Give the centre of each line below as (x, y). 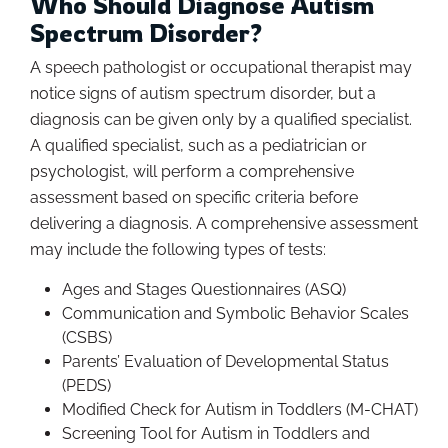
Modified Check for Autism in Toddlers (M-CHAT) (240, 410)
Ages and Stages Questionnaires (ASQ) (204, 290)
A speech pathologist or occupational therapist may (221, 68)
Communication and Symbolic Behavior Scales (235, 314)
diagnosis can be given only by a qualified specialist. (221, 120)
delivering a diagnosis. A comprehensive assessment (224, 224)
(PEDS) (86, 386)
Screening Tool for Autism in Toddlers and (216, 434)
